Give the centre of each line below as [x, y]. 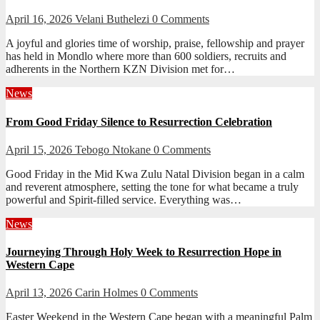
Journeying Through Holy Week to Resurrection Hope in [144, 252]
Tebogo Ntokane [114, 149]
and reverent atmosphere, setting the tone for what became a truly [152, 186]
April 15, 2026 [40, 149]
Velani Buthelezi [114, 19]
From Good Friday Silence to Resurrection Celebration [139, 121]
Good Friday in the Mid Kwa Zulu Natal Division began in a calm [155, 174]
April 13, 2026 [40, 293]
